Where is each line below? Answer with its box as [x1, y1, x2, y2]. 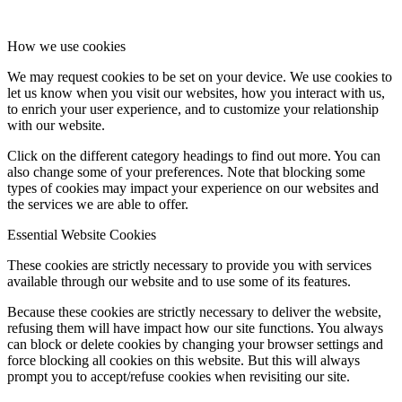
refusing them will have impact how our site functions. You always [7, 320, 383, 336]
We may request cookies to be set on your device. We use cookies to [7, 69, 392, 85]
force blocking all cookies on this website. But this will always [7, 353, 360, 369]
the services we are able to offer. [7, 197, 188, 213]
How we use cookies [7, 39, 126, 55]
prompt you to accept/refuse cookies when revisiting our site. [7, 369, 350, 385]
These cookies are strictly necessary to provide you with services [7, 258, 371, 274]
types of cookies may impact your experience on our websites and [7, 180, 379, 197]
